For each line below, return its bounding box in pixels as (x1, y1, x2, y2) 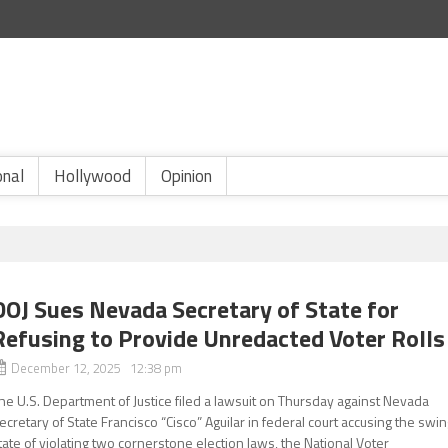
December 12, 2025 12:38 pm (11, 358, 183, 378)
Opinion (161, 163, 212, 189)
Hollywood (54, 163, 131, 189)
